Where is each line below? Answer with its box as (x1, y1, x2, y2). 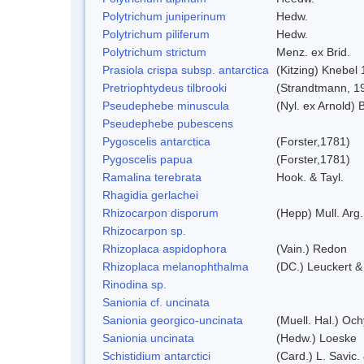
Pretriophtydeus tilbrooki (102, 80, 227, 94)
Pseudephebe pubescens (102, 116, 233, 130)
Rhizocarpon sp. (102, 223, 186, 237)
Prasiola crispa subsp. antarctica (102, 63, 269, 76)
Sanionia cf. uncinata (102, 295, 210, 309)
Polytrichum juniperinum (102, 9, 226, 23)
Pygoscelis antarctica (102, 134, 210, 148)
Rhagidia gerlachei (102, 188, 198, 201)
